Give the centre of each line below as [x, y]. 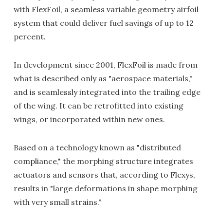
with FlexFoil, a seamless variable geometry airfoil [106, 9]
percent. [30, 36]
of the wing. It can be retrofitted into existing [99, 106]
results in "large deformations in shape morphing [106, 188]
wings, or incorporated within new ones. [89, 119]
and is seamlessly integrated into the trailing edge [107, 92]
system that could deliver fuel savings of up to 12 [104, 23]
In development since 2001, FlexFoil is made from [106, 65]
